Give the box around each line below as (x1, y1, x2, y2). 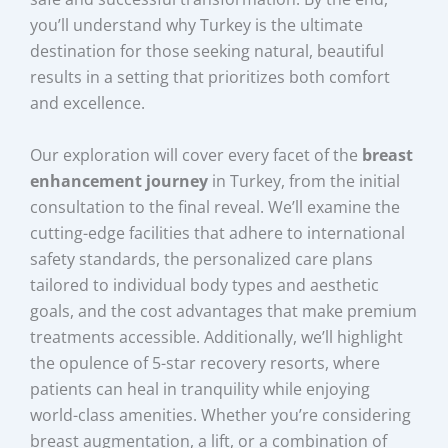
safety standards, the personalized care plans (30, 247, 374, 270)
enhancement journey (30, 169, 209, 192)
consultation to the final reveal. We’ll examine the (30, 195, 401, 218)
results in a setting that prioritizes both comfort (30, 66, 391, 89)
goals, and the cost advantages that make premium (30, 299, 418, 322)
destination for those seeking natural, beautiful (30, 40, 385, 63)
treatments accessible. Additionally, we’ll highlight (30, 325, 404, 348)
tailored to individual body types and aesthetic (30, 273, 380, 296)
